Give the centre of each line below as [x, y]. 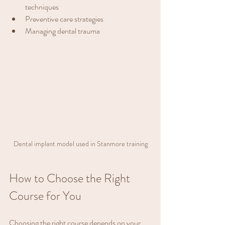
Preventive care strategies [64, 19]
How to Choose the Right [71, 178]
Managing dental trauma [63, 31]
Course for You [45, 196]
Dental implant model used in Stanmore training [80, 143]
